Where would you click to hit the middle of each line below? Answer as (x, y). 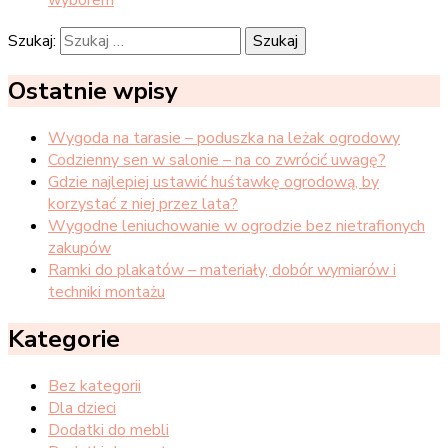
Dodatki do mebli (108, 429)
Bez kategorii (94, 385)
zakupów (79, 247)
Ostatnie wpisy (93, 90)
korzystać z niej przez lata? (143, 203)
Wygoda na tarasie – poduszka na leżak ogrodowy (224, 137)
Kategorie (64, 338)
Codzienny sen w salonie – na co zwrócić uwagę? (217, 159)
